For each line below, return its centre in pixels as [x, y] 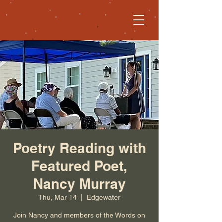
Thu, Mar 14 [57, 197]
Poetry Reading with [79, 148]
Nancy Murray [79, 184]
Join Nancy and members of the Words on [79, 215]
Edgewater [104, 197]
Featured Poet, [79, 166]
